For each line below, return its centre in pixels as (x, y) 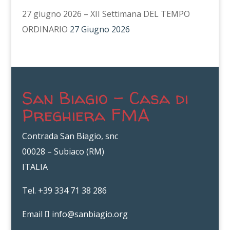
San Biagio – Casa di (105, 98)
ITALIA (35, 167)
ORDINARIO (45, 29)
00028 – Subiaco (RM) (63, 151)
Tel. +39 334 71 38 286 (64, 190)
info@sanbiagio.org (90, 214)
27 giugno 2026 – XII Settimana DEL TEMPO (106, 14)
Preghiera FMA (85, 114)
